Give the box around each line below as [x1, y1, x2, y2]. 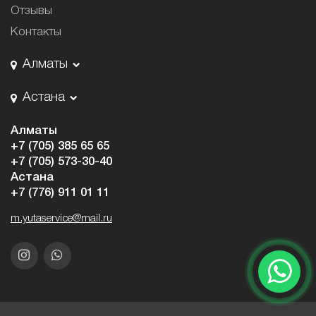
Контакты [11, 26, 61, 37]
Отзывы [11, 6, 52, 17]
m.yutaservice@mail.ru [11, 213, 112, 224]
